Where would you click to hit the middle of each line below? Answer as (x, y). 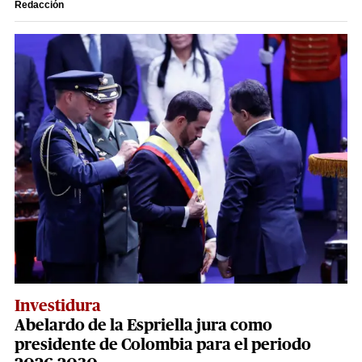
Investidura (58, 306)
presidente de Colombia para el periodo (163, 345)
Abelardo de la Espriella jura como (143, 325)
